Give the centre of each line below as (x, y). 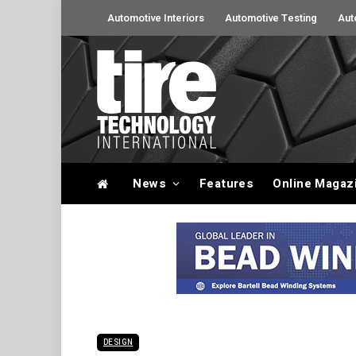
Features (226, 184)
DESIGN (118, 342)
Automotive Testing (271, 18)
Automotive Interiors (156, 18)
